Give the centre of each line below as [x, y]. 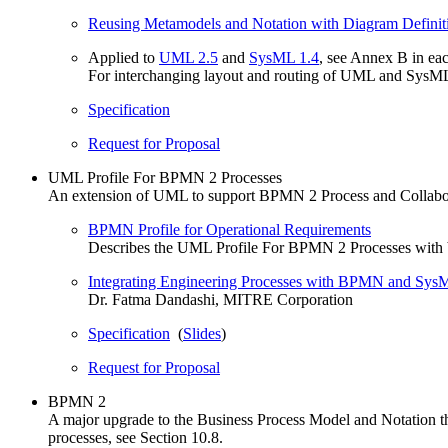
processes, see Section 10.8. [135, 437]
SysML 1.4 [284, 57]
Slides [202, 333]
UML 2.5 [188, 57]
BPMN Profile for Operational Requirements [229, 229]
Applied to [123, 57]
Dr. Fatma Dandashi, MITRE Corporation [220, 299]
